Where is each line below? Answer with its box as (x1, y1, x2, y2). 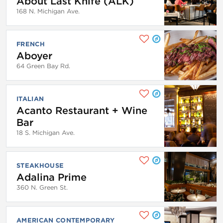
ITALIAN (16, 95, 44, 103)
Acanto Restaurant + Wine (16, 104, 147, 116)
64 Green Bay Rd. (16, 62, 70, 70)
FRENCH (16, 40, 45, 48)
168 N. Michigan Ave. (16, 7, 80, 15)
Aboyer (16, 49, 52, 62)
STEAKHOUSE (16, 161, 64, 169)
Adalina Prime (16, 171, 87, 183)
